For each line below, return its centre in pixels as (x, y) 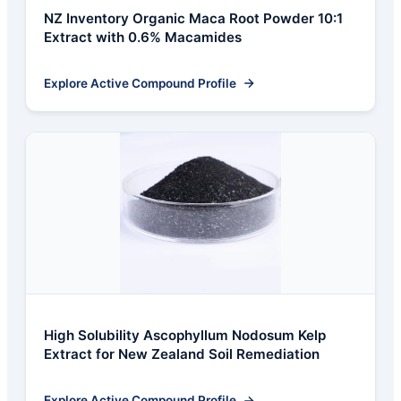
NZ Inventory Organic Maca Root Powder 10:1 (193, 18)
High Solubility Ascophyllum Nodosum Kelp (185, 335)
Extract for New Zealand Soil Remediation (182, 354)
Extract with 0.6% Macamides (143, 37)
